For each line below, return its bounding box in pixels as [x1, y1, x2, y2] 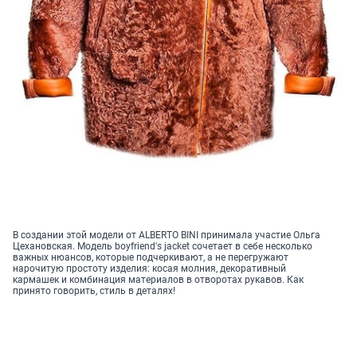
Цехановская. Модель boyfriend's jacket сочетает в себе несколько [13, 240, 312, 252]
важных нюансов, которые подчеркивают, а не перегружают [13, 251, 288, 263]
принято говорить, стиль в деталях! [13, 284, 175, 296]
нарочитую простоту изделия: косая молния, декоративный [13, 262, 286, 274]
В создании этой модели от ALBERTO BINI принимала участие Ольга [13, 229, 320, 241]
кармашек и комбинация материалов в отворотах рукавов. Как [13, 273, 304, 285]
